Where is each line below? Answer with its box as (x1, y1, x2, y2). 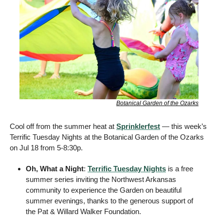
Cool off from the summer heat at (10, 122, 116, 131)
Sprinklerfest (116, 122, 160, 131)
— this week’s (160, 122, 207, 131)
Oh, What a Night (26, 164, 84, 173)
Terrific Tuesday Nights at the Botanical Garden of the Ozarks (10, 133, 204, 142)
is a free (166, 164, 193, 173)
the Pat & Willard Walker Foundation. (26, 207, 143, 216)
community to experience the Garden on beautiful (26, 186, 182, 195)
